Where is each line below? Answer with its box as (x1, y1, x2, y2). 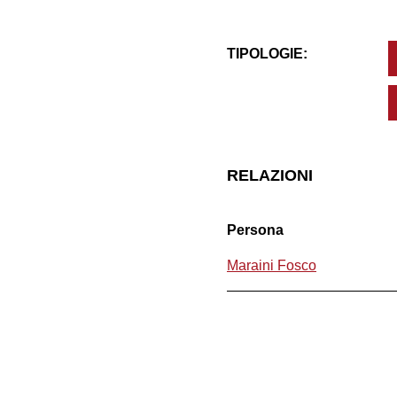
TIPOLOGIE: (227, 45, 307, 61)
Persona (227, 222, 284, 237)
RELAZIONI (227, 166, 313, 184)
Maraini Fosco (227, 257, 316, 273)
